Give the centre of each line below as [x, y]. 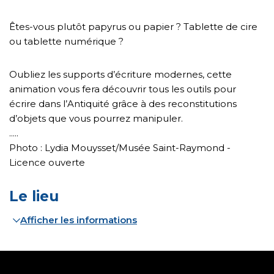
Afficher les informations [79, 220]
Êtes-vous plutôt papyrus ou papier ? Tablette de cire [133, 26]
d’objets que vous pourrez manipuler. [96, 118]
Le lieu [34, 196]
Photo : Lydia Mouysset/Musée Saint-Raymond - [120, 147]
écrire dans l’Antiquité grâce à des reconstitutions [123, 103]
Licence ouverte [47, 162]
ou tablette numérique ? [66, 41]
